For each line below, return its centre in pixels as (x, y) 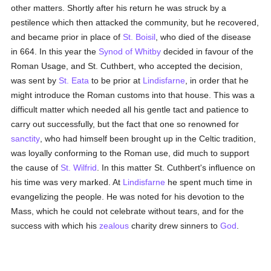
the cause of (36, 168)
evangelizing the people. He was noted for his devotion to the (128, 197)
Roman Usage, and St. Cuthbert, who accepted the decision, (127, 66)
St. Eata (74, 80)
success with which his (55, 226)
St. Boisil (139, 37)
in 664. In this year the (55, 51)
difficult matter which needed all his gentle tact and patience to (130, 109)
